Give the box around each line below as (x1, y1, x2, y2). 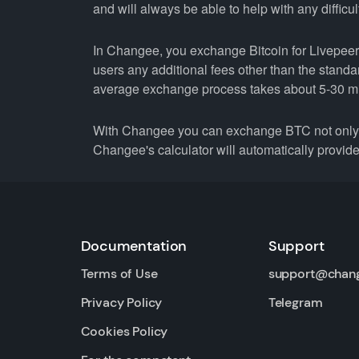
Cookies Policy (80, 323, 168, 340)
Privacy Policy (80, 294, 163, 311)
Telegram (268, 294, 323, 311)
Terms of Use (80, 265, 158, 282)
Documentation (80, 236, 188, 256)
